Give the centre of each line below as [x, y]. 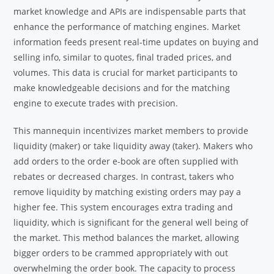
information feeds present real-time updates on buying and [136, 42]
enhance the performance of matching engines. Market [127, 27]
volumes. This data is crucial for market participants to [126, 73]
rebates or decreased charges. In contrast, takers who [124, 177]
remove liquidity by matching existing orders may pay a [128, 192]
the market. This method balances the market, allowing [127, 238]
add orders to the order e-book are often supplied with [126, 161]
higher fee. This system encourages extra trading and [124, 207]
